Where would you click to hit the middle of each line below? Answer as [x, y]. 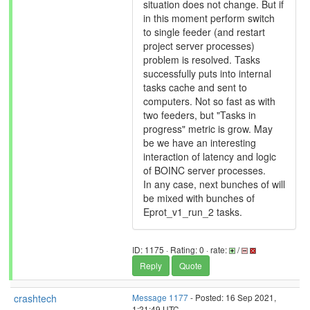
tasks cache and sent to [195, 87]
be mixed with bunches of [199, 198]
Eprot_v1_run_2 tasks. [193, 212]
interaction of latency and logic [210, 156]
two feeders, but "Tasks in [200, 115]
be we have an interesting [200, 143]
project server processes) [199, 46]
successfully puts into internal [207, 73]
